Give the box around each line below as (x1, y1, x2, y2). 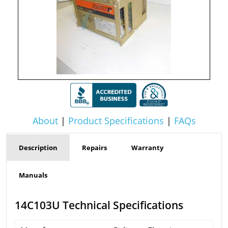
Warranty (131, 143, 163, 152)
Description (19, 143, 58, 152)
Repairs (82, 143, 107, 152)
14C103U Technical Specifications (15, 197, 183, 212)
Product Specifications (68, 115, 164, 127)
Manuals (19, 170, 47, 180)
